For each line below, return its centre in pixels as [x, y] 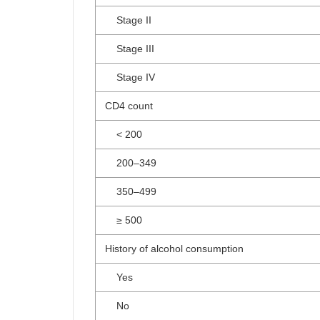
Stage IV [130, 77]
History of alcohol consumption [174, 249]
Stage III [130, 49]
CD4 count [129, 106]
